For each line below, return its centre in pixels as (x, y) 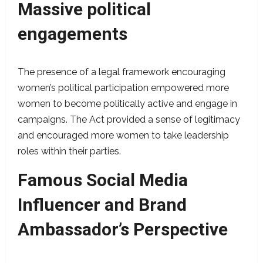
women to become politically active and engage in (127, 104)
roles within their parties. (69, 151)
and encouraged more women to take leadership (123, 136)
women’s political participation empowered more (123, 88)
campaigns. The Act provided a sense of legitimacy (129, 120)
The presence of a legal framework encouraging (122, 72)
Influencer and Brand (102, 205)
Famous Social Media (103, 180)
